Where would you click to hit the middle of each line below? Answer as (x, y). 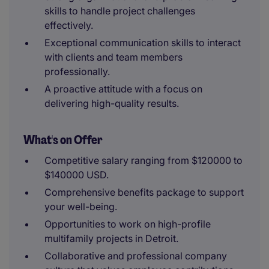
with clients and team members (113, 57)
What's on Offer (63, 140)
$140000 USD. (77, 175)
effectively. (69, 25)
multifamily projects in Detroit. (111, 238)
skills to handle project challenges (120, 11)
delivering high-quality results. (112, 103)
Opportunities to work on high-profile (128, 224)
